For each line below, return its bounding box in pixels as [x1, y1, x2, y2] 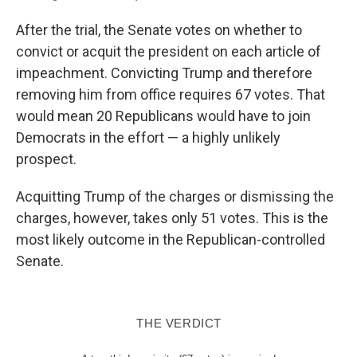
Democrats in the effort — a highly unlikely [16, 128, 280, 146]
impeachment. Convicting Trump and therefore [16, 64, 312, 81]
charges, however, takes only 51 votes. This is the [16, 209, 328, 226]
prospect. [16, 150, 76, 167]
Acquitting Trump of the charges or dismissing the [16, 187, 334, 205]
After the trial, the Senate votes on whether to [16, 21, 302, 38]
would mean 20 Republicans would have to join [16, 107, 311, 124]
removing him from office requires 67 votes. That [16, 85, 325, 103]
